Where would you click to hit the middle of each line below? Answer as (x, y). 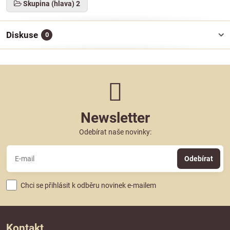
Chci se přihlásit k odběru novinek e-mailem (88, 185)
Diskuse (22, 35)
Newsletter (115, 118)
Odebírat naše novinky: (115, 132)
